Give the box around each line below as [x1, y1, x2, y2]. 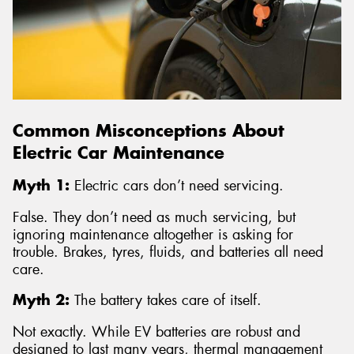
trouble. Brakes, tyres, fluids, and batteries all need [13, 242, 323, 262]
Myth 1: [13, 176, 70, 195]
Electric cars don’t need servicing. [70, 176, 284, 196]
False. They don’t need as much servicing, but [13, 207, 296, 227]
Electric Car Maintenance [13, 141, 224, 164]
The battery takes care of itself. [70, 291, 262, 311]
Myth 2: [13, 291, 70, 310]
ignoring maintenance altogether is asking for [13, 224, 293, 244]
